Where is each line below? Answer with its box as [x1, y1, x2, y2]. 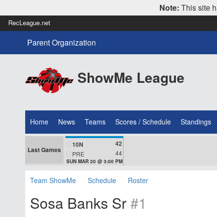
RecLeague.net [8, 18, 50, 27]
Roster [128, 175, 148, 186]
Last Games [28, 145, 61, 154]
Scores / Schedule [115, 117, 171, 126]
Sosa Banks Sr [30, 192, 130, 214]
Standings [181, 117, 211, 126]
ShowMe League [77, 67, 185, 87]
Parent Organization [27, 37, 96, 48]
